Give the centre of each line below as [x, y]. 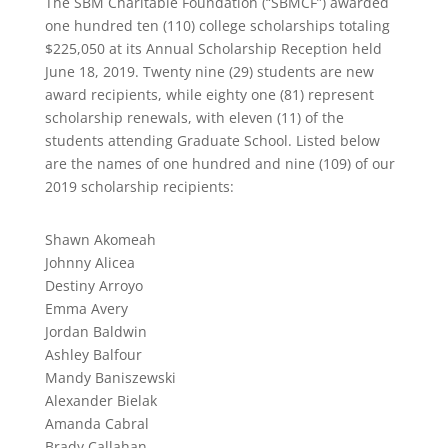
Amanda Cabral [96, 423]
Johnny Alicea [89, 262]
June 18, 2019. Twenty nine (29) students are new [209, 71]
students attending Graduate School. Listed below [212, 140]
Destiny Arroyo [93, 285]
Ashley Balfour [93, 354]
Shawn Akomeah [100, 239]
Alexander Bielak [100, 400]
